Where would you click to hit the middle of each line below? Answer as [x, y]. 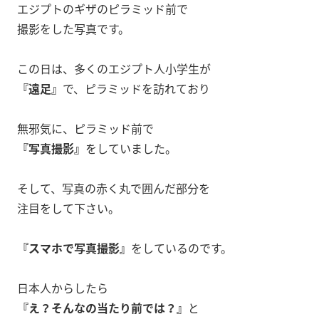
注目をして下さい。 [68, 208]
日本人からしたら [63, 288]
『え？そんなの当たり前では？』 [103, 308]
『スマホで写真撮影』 [74, 248]
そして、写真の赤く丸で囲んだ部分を [114, 188]
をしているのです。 [182, 248]
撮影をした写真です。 [73, 29]
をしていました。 [131, 148]
